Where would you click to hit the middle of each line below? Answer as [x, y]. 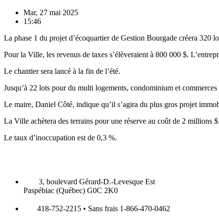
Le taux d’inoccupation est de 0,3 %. [60, 137]
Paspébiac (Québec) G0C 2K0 [71, 190]
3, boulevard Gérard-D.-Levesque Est [97, 181]
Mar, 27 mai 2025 [51, 12]
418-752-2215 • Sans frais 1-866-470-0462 [104, 208]
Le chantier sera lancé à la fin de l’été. [62, 71]
